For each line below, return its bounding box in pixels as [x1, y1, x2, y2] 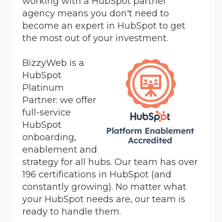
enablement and [22, 144, 97, 155]
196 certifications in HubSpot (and [22, 168, 171, 180]
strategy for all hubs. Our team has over [22, 156, 198, 167]
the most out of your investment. [22, 32, 168, 44]
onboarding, [22, 131, 76, 143]
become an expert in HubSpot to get [22, 20, 185, 31]
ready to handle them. [22, 206, 121, 217]
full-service [22, 107, 71, 118]
